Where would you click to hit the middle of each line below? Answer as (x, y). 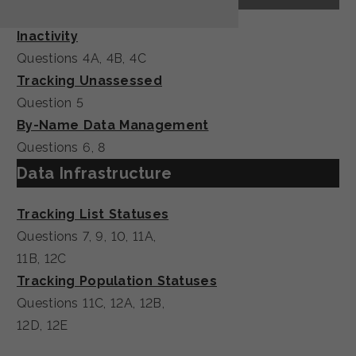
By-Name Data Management (113, 125)
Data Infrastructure (95, 173)
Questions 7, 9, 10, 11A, (87, 236)
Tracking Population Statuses (117, 281)
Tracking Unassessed (89, 80)
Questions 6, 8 (61, 147)
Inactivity (47, 36)
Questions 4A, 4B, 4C (81, 58)
